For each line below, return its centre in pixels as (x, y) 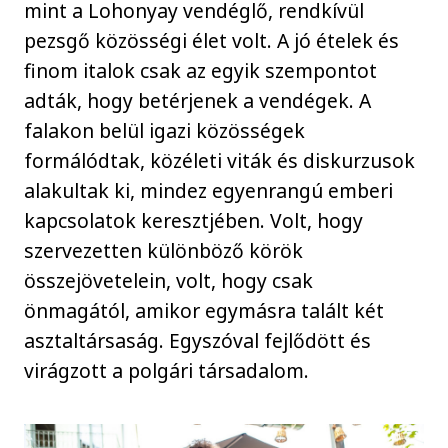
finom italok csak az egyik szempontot (201, 70)
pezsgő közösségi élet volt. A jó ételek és (212, 40)
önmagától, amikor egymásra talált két (204, 310)
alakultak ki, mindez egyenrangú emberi (209, 190)
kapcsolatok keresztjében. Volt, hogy (194, 220)
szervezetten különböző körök (164, 250)
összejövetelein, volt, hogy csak (169, 280)
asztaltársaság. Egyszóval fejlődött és (198, 340)
